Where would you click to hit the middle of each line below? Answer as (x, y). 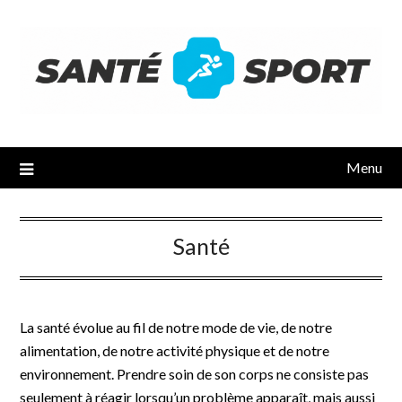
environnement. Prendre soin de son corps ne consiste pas (195, 373)
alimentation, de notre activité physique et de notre (175, 350)
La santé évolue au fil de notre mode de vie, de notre (176, 327)
